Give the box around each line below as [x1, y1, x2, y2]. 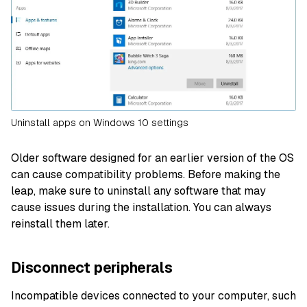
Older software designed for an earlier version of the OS [11, 150, 294, 165]
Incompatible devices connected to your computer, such [11, 288, 296, 304]
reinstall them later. [11, 216, 110, 231]
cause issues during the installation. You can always [11, 199, 271, 214]
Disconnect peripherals [11, 258, 173, 277]
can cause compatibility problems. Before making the [11, 167, 280, 182]
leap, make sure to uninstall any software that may [11, 183, 266, 198]
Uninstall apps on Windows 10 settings [11, 116, 188, 129]
